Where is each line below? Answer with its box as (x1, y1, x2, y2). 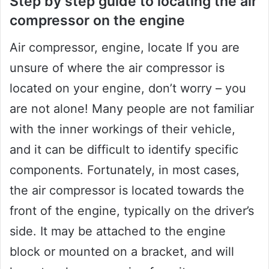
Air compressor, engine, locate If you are (10, 40, 240, 55)
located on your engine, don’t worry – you (10, 80, 246, 95)
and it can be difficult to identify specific (10, 142, 238, 157)
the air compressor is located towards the (10, 183, 244, 198)
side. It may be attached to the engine (10, 223, 226, 238)
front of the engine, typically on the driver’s (10, 203, 254, 218)
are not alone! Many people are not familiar (10, 101, 254, 116)
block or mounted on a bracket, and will (10, 244, 234, 259)
